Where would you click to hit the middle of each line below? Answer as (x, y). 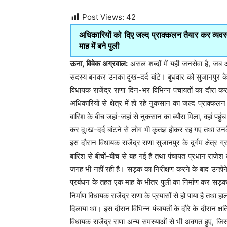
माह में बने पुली (99, 46)
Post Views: (103, 17)
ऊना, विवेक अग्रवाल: (99, 64)
